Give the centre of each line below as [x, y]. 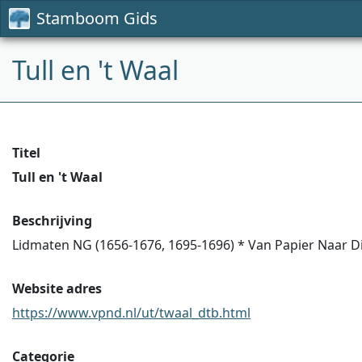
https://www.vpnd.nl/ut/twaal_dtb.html [131, 313]
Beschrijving [52, 221]
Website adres [57, 288]
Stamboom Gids [97, 18]
